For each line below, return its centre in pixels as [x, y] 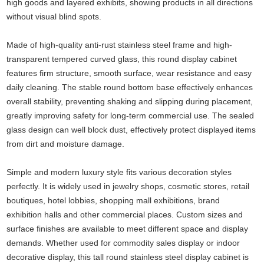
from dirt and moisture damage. [66, 143]
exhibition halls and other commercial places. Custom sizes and [125, 214]
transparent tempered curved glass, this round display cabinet [122, 59]
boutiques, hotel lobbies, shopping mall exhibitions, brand [113, 200]
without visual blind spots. [54, 16]
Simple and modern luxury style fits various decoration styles [119, 172]
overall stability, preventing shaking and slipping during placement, [130, 101]
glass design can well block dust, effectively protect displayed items [131, 129]
